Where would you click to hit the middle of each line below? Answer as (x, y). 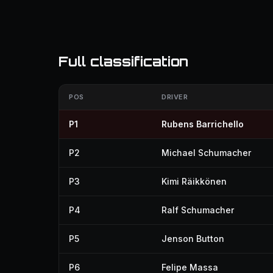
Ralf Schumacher (198, 210)
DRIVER (175, 97)
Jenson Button (193, 239)
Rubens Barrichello (203, 124)
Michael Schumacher (206, 153)
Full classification (123, 61)
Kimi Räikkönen (194, 181)
